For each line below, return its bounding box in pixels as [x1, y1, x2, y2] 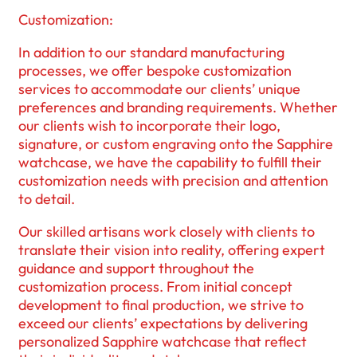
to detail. [18, 189, 75, 208]
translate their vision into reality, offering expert [18, 240, 325, 259]
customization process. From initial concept [18, 277, 292, 296]
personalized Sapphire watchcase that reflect [18, 331, 307, 351]
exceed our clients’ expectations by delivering [18, 313, 308, 332]
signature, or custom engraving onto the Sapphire [18, 134, 333, 153]
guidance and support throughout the [18, 258, 254, 277]
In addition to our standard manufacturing [18, 42, 284, 61]
